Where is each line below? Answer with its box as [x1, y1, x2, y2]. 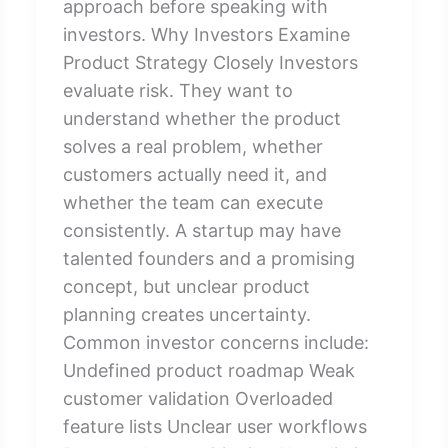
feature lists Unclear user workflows [62, 415, 367, 437]
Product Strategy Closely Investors [62, 51, 358, 73]
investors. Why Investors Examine [62, 23, 350, 45]
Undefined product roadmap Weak [62, 359, 355, 381]
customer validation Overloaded [62, 387, 333, 409]
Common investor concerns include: [62, 331, 369, 353]
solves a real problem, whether [62, 135, 323, 157]
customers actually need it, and [62, 163, 327, 185]
